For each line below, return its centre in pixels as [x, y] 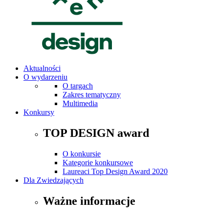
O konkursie [82, 153]
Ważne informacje [89, 201]
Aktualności [42, 68]
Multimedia [80, 103]
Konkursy [39, 112]
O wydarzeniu [45, 77]
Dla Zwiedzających [54, 180]
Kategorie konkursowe [98, 162]
